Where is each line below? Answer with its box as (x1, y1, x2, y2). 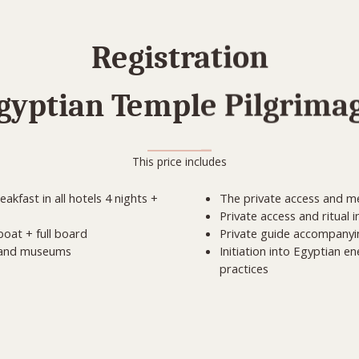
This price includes (132, 154, 227, 170)
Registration (91, 38, 268, 76)
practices (220, 260, 268, 277)
